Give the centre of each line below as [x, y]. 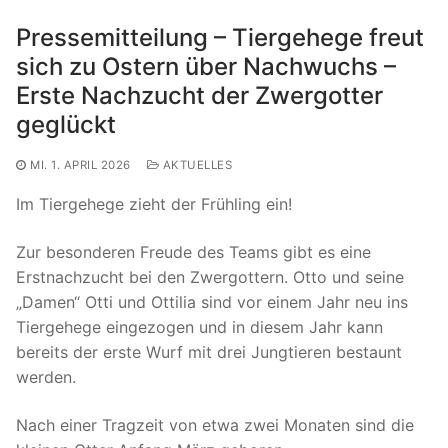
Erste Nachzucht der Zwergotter [199, 96]
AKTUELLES [195, 165]
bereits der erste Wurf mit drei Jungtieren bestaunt [209, 351]
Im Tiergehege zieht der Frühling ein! [154, 204]
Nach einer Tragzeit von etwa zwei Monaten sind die [215, 424]
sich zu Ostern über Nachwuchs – [206, 67]
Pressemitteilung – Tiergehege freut [220, 38]
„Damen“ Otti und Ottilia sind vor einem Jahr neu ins [212, 301]
